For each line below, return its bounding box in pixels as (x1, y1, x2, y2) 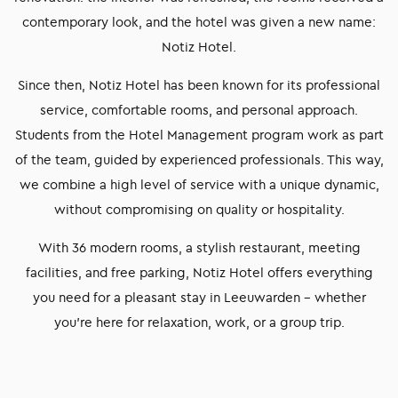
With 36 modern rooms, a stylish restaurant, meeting (37, 239, 361, 256)
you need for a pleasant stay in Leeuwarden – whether (32, 289, 366, 306)
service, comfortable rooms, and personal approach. (40, 101, 358, 118)
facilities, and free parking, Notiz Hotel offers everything (25, 264, 373, 281)
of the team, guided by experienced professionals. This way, (14, 151, 384, 168)
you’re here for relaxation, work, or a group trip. (53, 314, 345, 330)
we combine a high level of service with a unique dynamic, (19, 176, 379, 193)
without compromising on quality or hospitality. (53, 201, 345, 218)
